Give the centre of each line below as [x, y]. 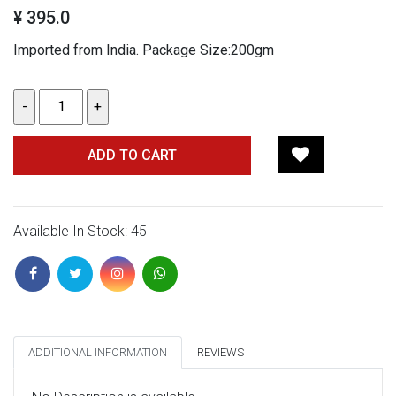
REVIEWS [221, 353]
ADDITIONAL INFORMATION [98, 353]
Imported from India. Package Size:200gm [144, 49]
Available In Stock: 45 [80, 232]
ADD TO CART [132, 156]
